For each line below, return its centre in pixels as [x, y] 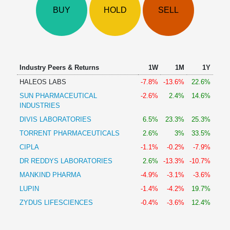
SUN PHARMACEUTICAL [58, 96]
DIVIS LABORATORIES [55, 119]
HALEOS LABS [43, 82]
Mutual [18, 30]
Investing [22, 52]
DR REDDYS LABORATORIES [66, 161]
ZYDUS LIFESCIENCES [56, 203]
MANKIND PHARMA [50, 175]
